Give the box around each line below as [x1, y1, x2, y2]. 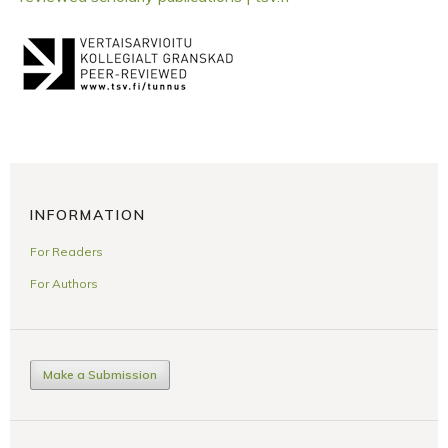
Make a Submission [43, 366, 157, 382]
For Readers [30, 243, 103, 259]
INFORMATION [30, 205, 146, 224]
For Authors [30, 275, 98, 291]
